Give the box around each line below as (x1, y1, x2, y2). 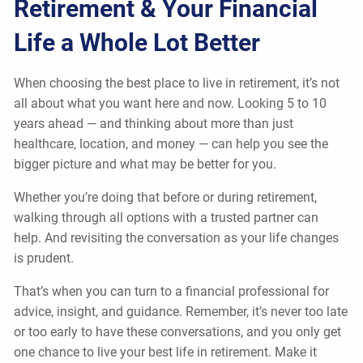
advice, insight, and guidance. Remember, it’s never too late (14, 303, 348, 319)
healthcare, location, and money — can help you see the (14, 135, 329, 152)
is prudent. (14, 250, 75, 266)
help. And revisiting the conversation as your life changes (14, 229, 340, 246)
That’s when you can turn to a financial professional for (14, 283, 330, 299)
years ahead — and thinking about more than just (14, 115, 294, 131)
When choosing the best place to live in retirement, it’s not (14, 75, 340, 91)
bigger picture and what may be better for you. (14, 156, 280, 172)
